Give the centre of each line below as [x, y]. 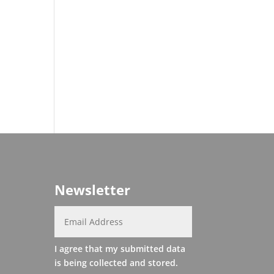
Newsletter [93, 189]
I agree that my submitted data [120, 248]
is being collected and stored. [117, 262]
